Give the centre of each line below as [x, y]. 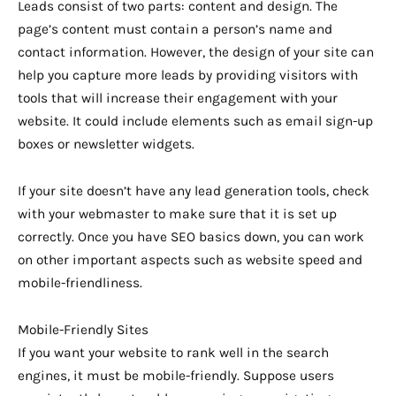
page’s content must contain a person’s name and [175, 30]
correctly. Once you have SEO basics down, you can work [191, 237]
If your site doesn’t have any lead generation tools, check [194, 191]
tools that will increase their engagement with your [178, 99]
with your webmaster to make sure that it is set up [177, 214]
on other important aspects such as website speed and [190, 260]
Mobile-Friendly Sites [83, 330]
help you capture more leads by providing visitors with [188, 76]
